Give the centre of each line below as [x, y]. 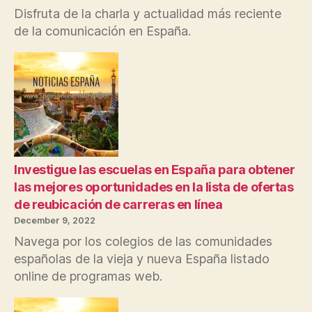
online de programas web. [88, 276]
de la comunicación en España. [102, 31]
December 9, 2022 [55, 220]
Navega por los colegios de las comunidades [143, 241]
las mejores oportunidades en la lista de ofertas [154, 187]
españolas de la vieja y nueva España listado [142, 258]
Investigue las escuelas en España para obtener [155, 169]
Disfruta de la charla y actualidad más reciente [148, 13]
